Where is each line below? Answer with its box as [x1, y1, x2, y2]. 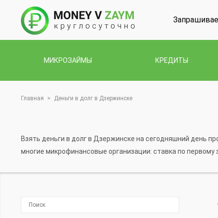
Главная [21, 94, 44, 102]
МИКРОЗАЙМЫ [44, 56, 92, 64]
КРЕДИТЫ [155, 56, 188, 64]
